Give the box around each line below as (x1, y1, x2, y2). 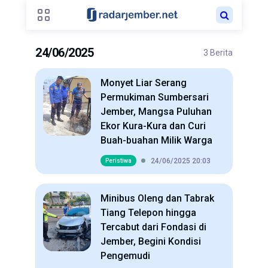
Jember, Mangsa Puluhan (100, 106, 212, 117)
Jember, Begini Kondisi (100, 236, 201, 247)
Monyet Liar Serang (100, 77, 187, 89)
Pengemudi (100, 250, 150, 261)
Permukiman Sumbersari (100, 92, 209, 103)
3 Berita (203, 48, 233, 57)
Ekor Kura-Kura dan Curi (100, 120, 206, 132)
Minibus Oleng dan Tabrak (100, 193, 214, 204)
